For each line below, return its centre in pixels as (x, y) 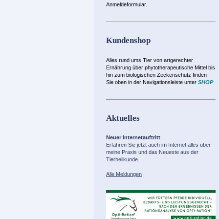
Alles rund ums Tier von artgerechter (150, 60)
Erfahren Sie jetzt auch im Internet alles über (158, 145)
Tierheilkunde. (123, 160)
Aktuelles (123, 118)
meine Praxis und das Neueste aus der (152, 152)
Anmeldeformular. (127, 5)
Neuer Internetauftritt (133, 138)
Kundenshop (128, 41)
